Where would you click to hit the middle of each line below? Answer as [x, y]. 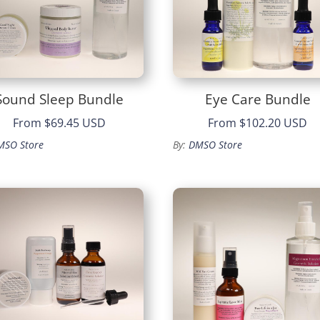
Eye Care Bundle [257, 99]
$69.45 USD [75, 123]
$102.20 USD [274, 123]
